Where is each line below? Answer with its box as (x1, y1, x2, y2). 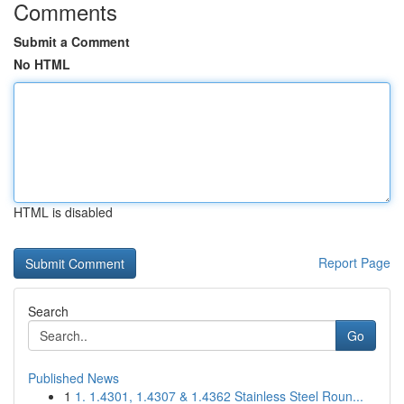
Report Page (318, 253, 390, 271)
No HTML (14, 55, 70, 73)
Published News (28, 369, 119, 387)
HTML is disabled (14, 203, 113, 221)
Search (28, 302, 69, 320)
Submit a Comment (14, 32, 130, 50)
